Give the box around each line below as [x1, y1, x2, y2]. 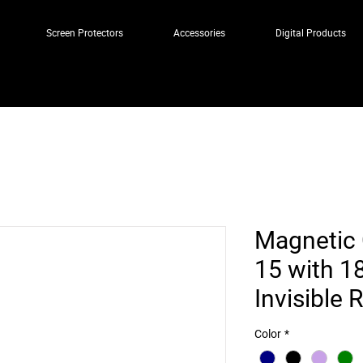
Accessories [173, 26, 225, 39]
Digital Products [275, 26, 346, 39]
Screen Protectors [45, 26, 123, 39]
